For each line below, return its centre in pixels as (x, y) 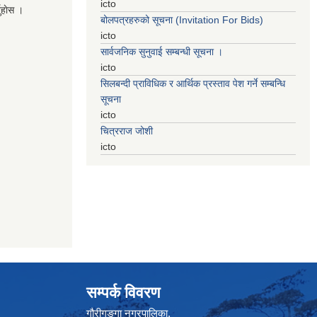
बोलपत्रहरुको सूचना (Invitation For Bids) (182, 20)
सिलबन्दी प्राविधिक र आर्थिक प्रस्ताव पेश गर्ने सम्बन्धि (193, 84)
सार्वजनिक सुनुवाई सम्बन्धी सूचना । (162, 52)
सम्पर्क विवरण (123, 293)
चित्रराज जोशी (127, 131)
